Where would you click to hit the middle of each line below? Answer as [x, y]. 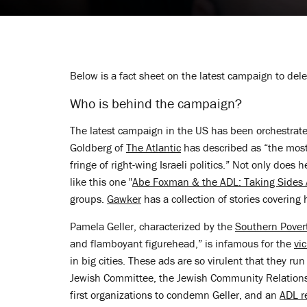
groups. [88, 199]
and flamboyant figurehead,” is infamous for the [182, 243]
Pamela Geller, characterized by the [152, 226]
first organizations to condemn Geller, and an [175, 295]
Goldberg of [98, 147]
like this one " [101, 182]
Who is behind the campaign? [156, 103]
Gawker [124, 199]
